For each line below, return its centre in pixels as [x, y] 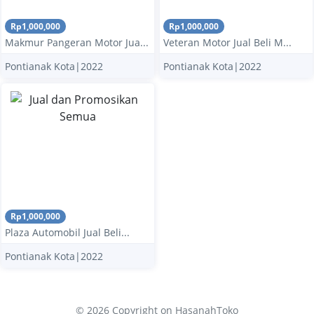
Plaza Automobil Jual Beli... [67, 232]
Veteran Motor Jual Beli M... [227, 42]
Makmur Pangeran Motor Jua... [77, 42]
